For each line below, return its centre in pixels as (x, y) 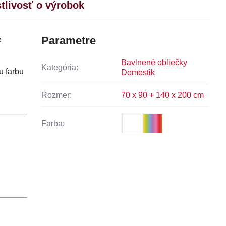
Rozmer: (57, 95)
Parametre (69, 40)
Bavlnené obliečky (154, 62)
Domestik (138, 72)
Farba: (53, 123)
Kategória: (60, 67)
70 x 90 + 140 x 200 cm (163, 95)
